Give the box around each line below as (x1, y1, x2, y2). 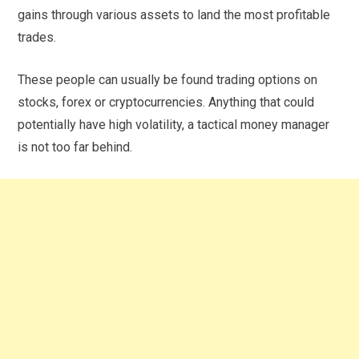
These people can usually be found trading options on (18, 71, 318, 87)
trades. (18, 29, 57, 45)
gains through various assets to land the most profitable (18, 6, 331, 22)
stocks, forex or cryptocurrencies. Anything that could (18, 94, 315, 110)
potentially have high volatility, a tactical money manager (18, 116, 330, 132)
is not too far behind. (18, 139, 133, 155)
